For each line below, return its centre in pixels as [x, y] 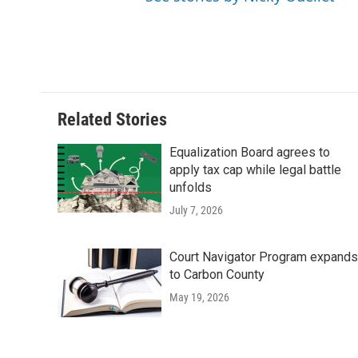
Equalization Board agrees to [250, 153]
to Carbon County [217, 275]
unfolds [191, 188]
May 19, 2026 [199, 298]
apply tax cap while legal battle [255, 170]
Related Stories [112, 120]
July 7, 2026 [196, 211]
